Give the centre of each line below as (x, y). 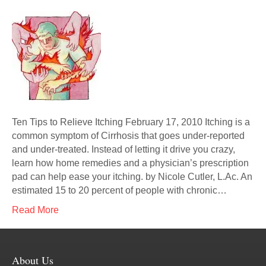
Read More (35, 210)
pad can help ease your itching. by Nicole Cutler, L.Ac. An (132, 177)
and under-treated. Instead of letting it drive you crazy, (123, 149)
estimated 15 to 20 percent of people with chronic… (119, 190)
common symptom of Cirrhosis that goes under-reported (128, 136)
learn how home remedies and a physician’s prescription (130, 163)
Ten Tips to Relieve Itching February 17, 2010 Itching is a (131, 122)
